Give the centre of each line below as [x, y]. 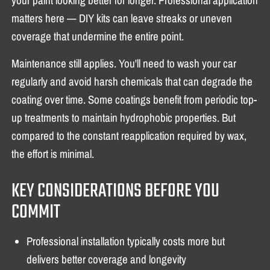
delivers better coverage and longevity [107, 259]
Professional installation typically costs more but [126, 241]
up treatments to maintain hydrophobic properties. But [124, 117]
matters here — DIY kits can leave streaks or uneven [122, 18]
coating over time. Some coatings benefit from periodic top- [134, 99]
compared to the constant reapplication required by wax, [129, 135]
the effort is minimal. [53, 153]
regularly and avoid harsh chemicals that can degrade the [132, 81]
